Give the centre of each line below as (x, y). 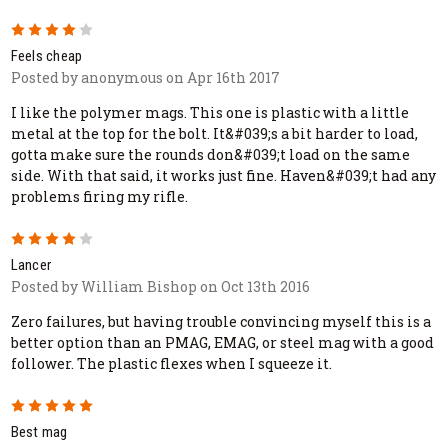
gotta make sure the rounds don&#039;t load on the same (210, 154)
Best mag (39, 431)
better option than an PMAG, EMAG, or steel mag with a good (222, 342)
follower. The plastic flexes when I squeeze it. (171, 363)
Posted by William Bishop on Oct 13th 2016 (160, 286)
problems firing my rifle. (99, 196)
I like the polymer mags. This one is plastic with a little (209, 112)
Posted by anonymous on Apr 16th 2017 (145, 77)
